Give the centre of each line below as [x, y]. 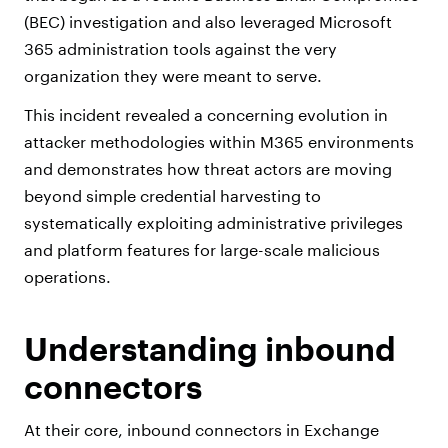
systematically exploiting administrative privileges [213, 223]
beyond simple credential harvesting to [172, 196]
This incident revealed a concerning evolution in [206, 115]
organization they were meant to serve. [173, 76]
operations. [69, 277]
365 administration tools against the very [180, 49]
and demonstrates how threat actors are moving [208, 169]
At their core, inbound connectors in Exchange [201, 430]
